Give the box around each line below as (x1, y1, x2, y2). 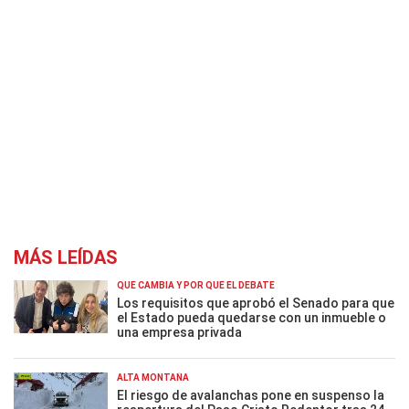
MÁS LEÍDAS (14, 246, 118, 268)
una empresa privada (117, 325, 242, 340)
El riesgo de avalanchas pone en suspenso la (117, 388, 384, 403)
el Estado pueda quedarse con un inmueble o (117, 310, 386, 325)
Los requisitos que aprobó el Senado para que (117, 296, 394, 310)
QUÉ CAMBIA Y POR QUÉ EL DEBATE (117, 280, 275, 290)
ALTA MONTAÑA (117, 372, 189, 383)
